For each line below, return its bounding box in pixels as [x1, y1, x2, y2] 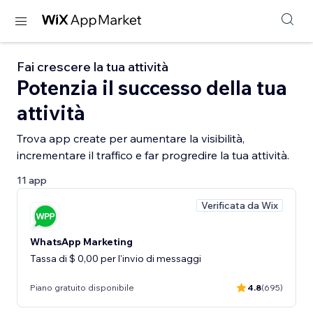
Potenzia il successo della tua [17, 75, 287, 100]
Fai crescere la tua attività [17, 59, 168, 75]
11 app [17, 174, 47, 187]
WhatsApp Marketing [30, 235, 133, 248]
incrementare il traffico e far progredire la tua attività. [17, 148, 289, 162]
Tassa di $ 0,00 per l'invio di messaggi [30, 252, 201, 265]
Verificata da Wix [201, 199, 278, 212]
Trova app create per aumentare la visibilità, [17, 131, 245, 145]
